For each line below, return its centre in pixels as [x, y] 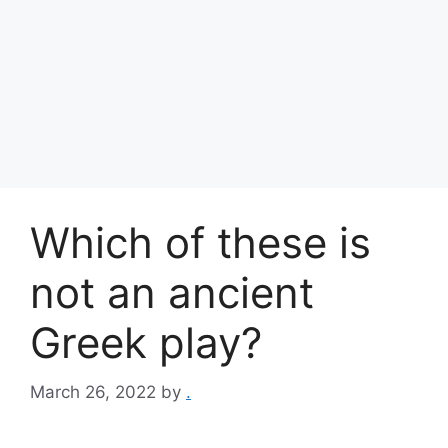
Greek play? [146, 342]
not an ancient [172, 292]
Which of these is [200, 242]
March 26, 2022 [93, 391]
